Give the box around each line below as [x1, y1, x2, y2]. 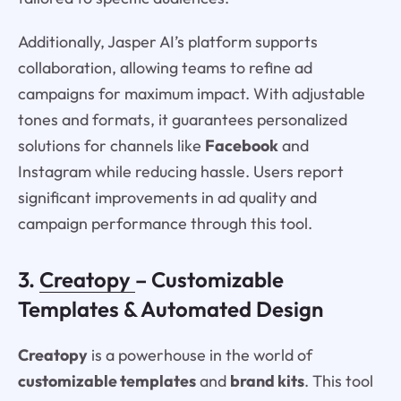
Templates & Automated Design [17, 295, 323, 322]
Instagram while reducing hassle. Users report [17, 161, 344, 183]
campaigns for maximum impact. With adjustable [17, 83, 365, 105]
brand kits [229, 370, 304, 391]
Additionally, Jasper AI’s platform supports [17, 31, 318, 53]
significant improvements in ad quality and [17, 187, 317, 209]
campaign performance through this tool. [17, 213, 312, 235]
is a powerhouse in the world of [87, 344, 312, 365]
